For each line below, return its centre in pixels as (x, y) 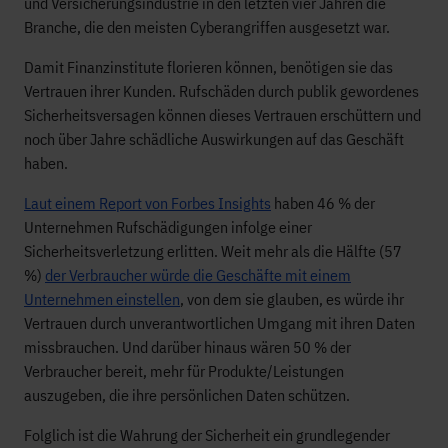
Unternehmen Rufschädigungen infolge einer (168, 227)
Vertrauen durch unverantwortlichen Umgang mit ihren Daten (219, 323)
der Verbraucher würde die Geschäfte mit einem (198, 275)
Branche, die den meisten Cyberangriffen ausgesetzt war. (207, 27)
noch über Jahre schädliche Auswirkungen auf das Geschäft (214, 139)
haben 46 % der (323, 203)
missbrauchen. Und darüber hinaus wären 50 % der (187, 347)
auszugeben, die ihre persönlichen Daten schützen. (187, 395)
